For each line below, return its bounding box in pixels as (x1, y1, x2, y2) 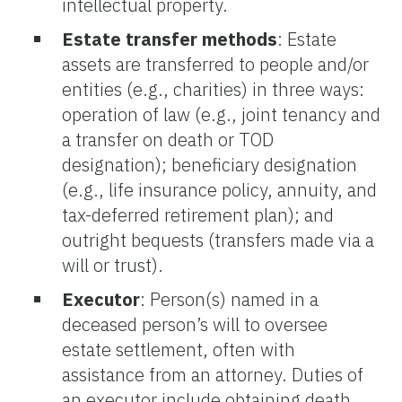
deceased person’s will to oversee (62, 311, 328, 336)
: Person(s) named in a (140, 286, 319, 311)
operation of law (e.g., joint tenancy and (62, 101, 380, 127)
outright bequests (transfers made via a (62, 227, 374, 252)
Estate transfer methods (62, 26, 277, 51)
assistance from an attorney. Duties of (62, 362, 363, 387)
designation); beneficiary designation (62, 152, 357, 177)
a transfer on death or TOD (62, 127, 274, 152)
